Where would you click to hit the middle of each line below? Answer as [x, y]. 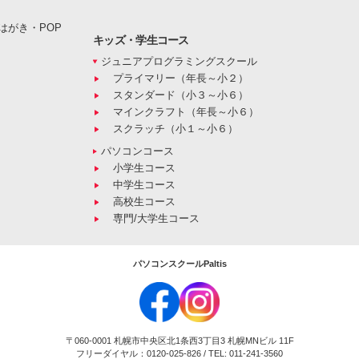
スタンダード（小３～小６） [181, 95]
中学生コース [144, 185]
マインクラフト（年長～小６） [186, 112]
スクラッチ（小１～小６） [175, 129]
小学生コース [144, 168]
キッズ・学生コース [141, 40]
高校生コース [144, 202]
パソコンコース [137, 151]
